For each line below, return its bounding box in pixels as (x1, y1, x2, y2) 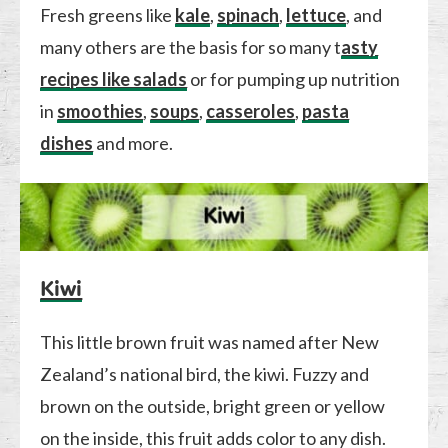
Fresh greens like (40, 3, 176, 26)
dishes (40, 131, 94, 154)
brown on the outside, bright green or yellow (40, 394, 386, 417)
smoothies (57, 99, 144, 122)
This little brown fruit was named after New (40, 330, 380, 353)
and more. (93, 131, 174, 154)
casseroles (206, 99, 296, 122)
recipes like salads (40, 67, 188, 90)
